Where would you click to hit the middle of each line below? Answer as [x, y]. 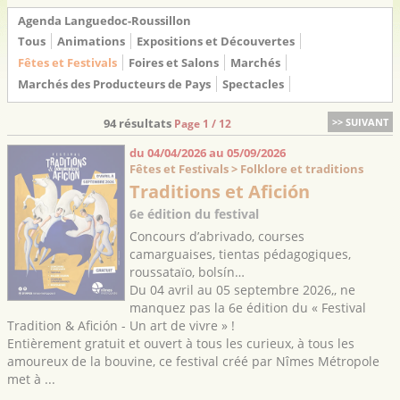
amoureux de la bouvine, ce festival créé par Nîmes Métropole [193, 361]
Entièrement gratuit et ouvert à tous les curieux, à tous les [181, 343]
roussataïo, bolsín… [187, 272]
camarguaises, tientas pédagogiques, [240, 254]
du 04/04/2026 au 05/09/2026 [207, 153]
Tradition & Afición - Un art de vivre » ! [121, 325]
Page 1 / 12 [203, 124]
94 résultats [139, 123]
